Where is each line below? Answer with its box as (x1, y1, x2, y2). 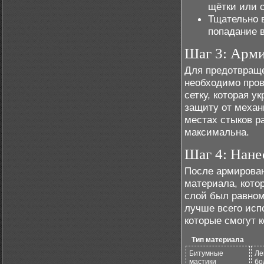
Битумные (189, 249, 223, 258)
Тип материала (192, 236, 244, 244)
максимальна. (184, 126, 249, 138)
